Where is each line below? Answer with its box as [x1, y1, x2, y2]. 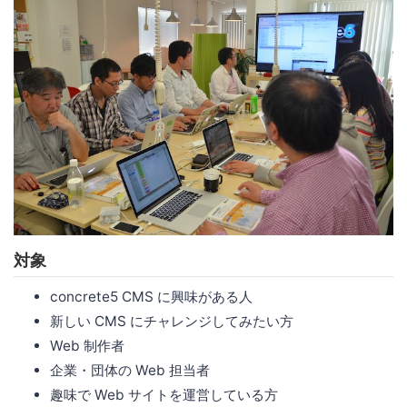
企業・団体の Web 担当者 [50, 362, 210, 380]
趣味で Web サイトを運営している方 [50, 386, 278, 404]
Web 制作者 [50, 337, 124, 355]
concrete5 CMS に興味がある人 [50, 288, 253, 306]
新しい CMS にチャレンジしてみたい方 [50, 313, 293, 331]
